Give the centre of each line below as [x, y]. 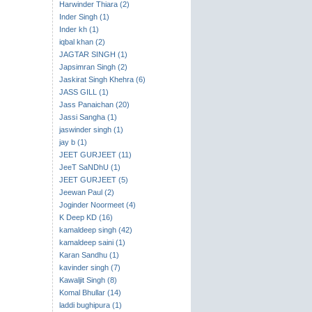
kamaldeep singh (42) [95, 230]
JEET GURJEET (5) [93, 180]
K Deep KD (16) [86, 217]
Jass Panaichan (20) [94, 104]
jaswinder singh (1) [91, 130]
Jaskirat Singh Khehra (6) [102, 79]
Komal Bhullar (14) [90, 292]
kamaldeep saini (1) [92, 242]
